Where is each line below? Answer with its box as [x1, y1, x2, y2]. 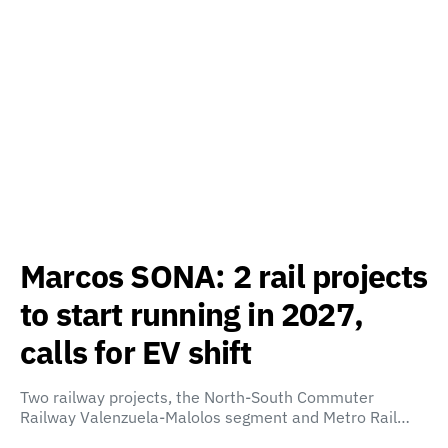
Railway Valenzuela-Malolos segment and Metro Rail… [20, 407, 410, 427]
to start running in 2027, [20, 293, 364, 335]
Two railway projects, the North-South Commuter [20, 387, 374, 407]
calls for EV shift [20, 331, 252, 373]
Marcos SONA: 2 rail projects [20, 255, 428, 297]
